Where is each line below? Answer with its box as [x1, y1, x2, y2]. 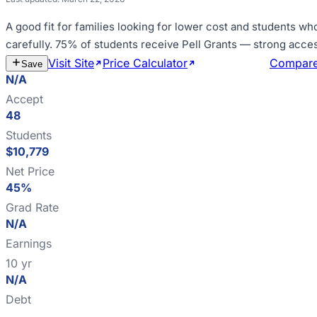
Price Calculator [103, 56, 188, 70]
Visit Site [48, 56, 94, 70]
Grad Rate [6, 200, 59, 214]
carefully [6, 38, 50, 51]
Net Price [6, 164, 54, 178]
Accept [6, 92, 43, 106]
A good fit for [6, 20, 75, 33]
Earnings [6, 236, 52, 250]
